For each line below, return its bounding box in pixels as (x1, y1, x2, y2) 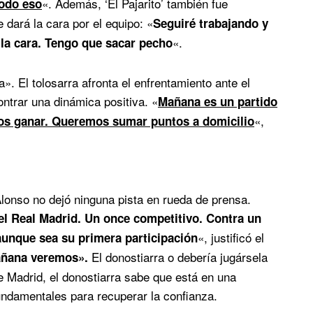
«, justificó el (198, 228, 264, 247)
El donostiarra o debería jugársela (88, 248, 268, 266)
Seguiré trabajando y (153, 14, 268, 31)
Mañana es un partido (158, 93, 277, 110)
